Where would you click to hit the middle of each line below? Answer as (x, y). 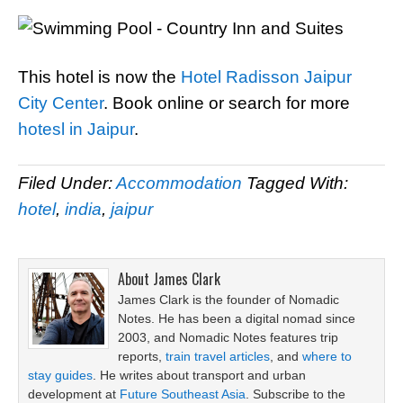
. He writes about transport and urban (199, 375)
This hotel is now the (99, 77)
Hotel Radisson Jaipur (266, 77)
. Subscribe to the (296, 394)
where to (327, 356)
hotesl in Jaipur (76, 129)
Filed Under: (67, 183)
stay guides (60, 375)
